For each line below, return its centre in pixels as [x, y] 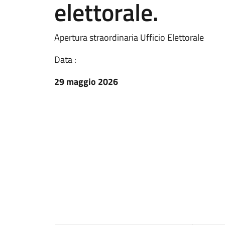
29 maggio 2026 [86, 82]
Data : [65, 60]
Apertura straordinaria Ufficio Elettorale [129, 37]
